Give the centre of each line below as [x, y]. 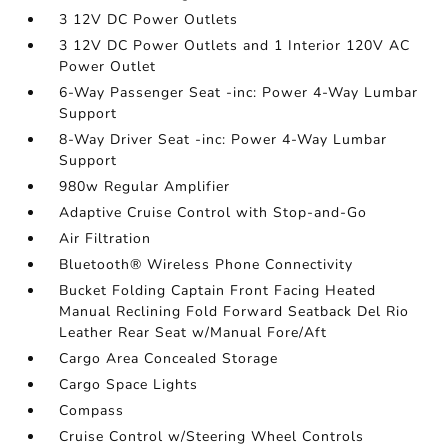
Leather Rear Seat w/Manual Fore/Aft [193, 332]
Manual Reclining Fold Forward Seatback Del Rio [234, 311]
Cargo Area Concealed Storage [169, 358]
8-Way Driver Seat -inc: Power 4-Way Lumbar [223, 139]
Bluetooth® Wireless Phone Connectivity [206, 264]
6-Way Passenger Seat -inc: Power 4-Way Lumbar [239, 92]
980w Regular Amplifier [145, 186]
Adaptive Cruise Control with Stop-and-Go [213, 212]
